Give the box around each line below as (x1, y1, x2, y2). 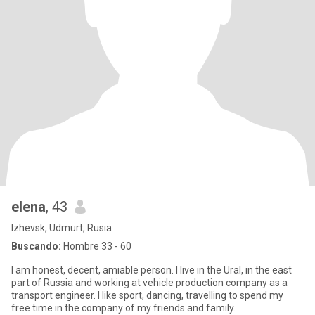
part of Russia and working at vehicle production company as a (11, 277, 288, 288)
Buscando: (11, 240, 61, 252)
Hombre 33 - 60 (61, 240, 131, 252)
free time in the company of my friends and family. (11, 302, 236, 314)
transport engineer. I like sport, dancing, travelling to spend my (11, 290, 283, 301)
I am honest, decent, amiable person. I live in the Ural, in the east (11, 264, 176, 276)
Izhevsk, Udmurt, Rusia (11, 222, 112, 233)
